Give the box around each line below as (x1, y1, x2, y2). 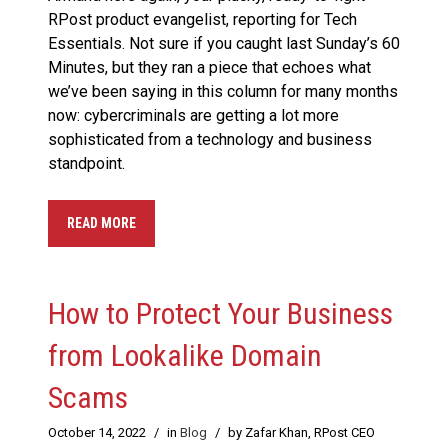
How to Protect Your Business (48, 296, 393, 332)
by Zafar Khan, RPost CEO (228, 425, 375, 441)
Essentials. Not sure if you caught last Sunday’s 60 (48, 34, 400, 54)
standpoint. (48, 154, 125, 174)
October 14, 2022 (48, 425, 146, 441)
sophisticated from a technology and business (48, 130, 372, 150)
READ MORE (67, 215, 136, 232)
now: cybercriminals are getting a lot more (48, 106, 339, 126)
